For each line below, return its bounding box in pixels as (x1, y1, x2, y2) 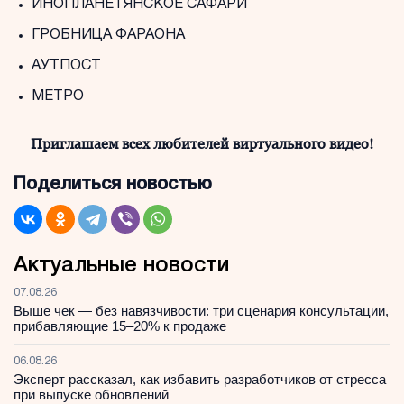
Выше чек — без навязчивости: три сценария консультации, (14, 303, 389, 318)
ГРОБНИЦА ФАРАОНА (32, 29, 185, 41)
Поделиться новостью (14, 177, 212, 193)
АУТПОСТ (32, 60, 101, 72)
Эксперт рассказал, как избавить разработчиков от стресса (14, 372, 386, 387)
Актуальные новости (14, 256, 229, 276)
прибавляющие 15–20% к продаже (14, 318, 226, 334)
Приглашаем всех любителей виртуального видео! (31, 135, 373, 152)
